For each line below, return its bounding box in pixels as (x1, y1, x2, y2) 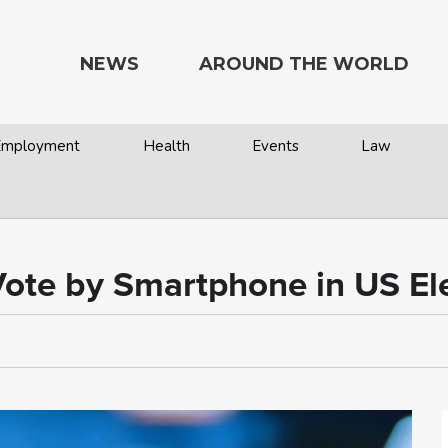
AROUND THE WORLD (199, 53, 409, 75)
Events (251, 136, 299, 156)
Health (142, 136, 190, 156)
